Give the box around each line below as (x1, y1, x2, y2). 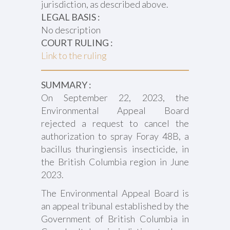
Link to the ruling (41, 50, 107, 61)
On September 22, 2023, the (41, 92, 189, 103)
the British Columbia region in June (41, 156, 189, 167)
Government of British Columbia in (41, 213, 189, 224)
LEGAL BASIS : (41, 11, 100, 23)
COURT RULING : (41, 37, 113, 48)
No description (41, 24, 101, 35)
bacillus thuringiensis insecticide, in (41, 143, 189, 155)
